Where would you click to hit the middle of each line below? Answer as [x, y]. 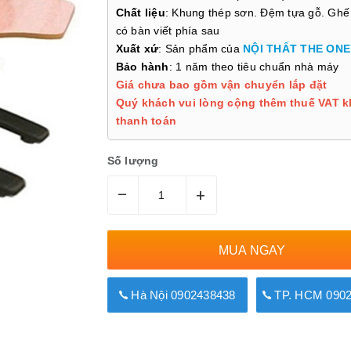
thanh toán [146, 121]
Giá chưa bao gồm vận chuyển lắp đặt [221, 85]
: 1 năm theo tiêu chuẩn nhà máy [254, 67]
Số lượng [133, 161]
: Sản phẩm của [201, 49]
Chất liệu [140, 13]
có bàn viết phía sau [168, 31]
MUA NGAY [252, 250]
